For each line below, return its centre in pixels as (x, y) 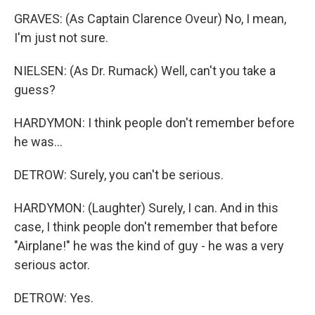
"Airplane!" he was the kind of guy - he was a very (149, 245)
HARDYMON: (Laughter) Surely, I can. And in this (146, 207)
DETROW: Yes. (54, 297)
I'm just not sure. (61, 37)
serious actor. (52, 264)
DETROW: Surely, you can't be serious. (119, 174)
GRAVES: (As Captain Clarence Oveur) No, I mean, (150, 18)
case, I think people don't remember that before (146, 226)
